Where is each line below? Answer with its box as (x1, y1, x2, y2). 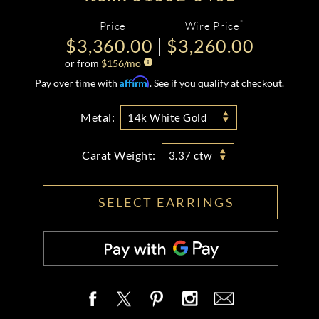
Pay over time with (35, 77, 120, 89)
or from (65, 57, 102, 69)
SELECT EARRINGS (98, 194, 234, 210)
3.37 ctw (168, 149, 212, 162)
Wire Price (184, 19, 240, 32)
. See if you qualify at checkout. (150, 77, 284, 89)
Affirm (120, 75, 150, 88)
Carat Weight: (82, 148, 156, 162)
